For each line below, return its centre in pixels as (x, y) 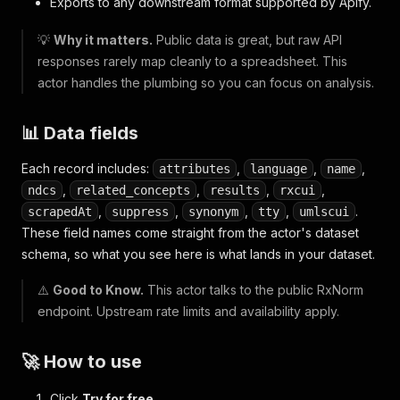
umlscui (324, 212)
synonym (213, 212)
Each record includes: (87, 168)
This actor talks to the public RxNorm (254, 290)
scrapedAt (60, 212)
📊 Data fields (80, 133)
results (235, 190)
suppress (140, 212)
